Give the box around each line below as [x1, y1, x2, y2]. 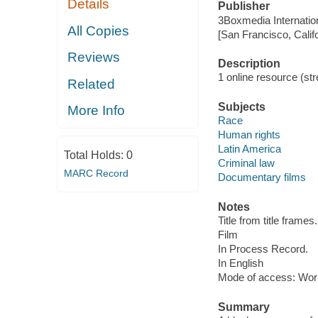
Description [217, 57, 280, 70]
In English [217, 257, 263, 270]
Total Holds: [63, 148, 126, 161]
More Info [67, 103, 126, 119]
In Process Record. [217, 243, 308, 256]
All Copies [67, 23, 130, 38]
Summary [217, 300, 270, 313]
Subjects [217, 100, 265, 113]
